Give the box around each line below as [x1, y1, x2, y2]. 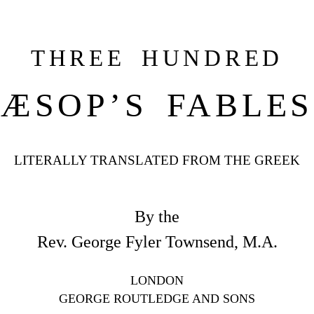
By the [135, 207, 179, 226]
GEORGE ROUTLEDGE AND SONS [59, 291, 255, 306]
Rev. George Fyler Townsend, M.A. [36, 232, 278, 251]
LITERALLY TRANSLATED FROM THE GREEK [14, 152, 300, 168]
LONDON [130, 273, 184, 287]
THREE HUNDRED [30, 45, 284, 71]
